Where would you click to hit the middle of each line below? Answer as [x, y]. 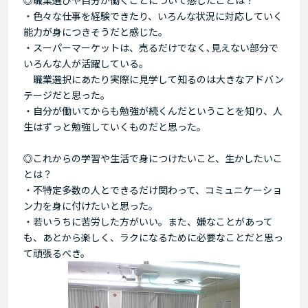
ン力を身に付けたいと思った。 [91, 205]
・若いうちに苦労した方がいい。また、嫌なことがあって [148, 221]
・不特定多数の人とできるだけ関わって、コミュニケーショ [153, 189]
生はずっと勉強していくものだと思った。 [115, 126]
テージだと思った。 [67, 95]
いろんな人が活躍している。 [86, 63]
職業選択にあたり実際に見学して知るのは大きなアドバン [154, 79]
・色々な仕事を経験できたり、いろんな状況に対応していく [153, 15]
